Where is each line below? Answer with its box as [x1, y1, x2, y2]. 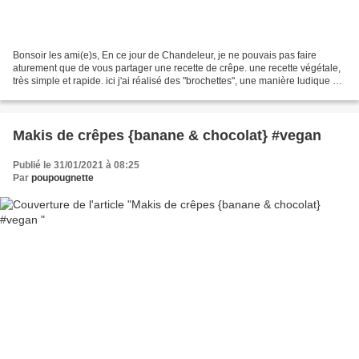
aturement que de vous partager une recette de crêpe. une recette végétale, [13, 62, 341, 74]
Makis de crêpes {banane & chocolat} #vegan [13, 127, 321, 143]
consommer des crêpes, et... [13, 87, 135, 99]
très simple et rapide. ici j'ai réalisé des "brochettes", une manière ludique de [13, 75, 344, 87]
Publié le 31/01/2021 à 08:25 [13, 159, 139, 171]
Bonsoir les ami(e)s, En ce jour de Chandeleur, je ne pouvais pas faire [13, 49, 317, 61]
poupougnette [31, 171, 94, 184]
